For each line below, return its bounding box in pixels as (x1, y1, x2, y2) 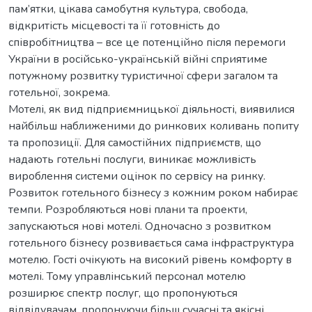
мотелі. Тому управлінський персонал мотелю (8, 268, 246, 284)
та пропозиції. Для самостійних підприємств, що (8, 134, 261, 150)
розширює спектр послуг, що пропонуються (8, 285, 237, 301)
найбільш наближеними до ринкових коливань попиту (8, 118, 299, 134)
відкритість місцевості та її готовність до (8, 17, 220, 33)
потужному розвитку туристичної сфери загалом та (8, 68, 278, 84)
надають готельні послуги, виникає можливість (8, 151, 256, 167)
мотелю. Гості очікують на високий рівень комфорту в (8, 251, 292, 267)
